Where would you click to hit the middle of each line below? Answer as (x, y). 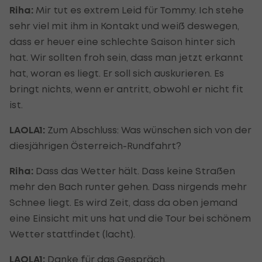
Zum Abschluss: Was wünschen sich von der (148, 130)
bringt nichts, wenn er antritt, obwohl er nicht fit (126, 89)
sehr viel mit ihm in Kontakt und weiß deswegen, (124, 25)
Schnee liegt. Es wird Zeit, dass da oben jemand (123, 202)
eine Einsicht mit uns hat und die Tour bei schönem (130, 218)
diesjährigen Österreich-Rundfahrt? (95, 145)
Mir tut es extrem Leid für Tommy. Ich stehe (140, 10)
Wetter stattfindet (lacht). (72, 234)
